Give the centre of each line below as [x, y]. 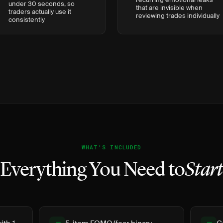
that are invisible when [169, 8]
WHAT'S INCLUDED [111, 147]
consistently [27, 20]
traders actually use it [40, 12]
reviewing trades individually [178, 16]
